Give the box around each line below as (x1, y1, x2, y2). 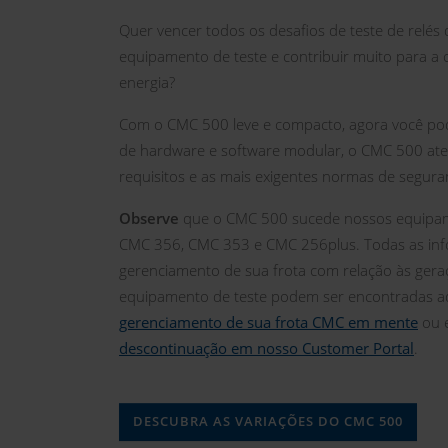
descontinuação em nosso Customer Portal (119, 338, 414, 359)
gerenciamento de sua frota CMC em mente (119, 312, 418, 333)
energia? (119, 72, 175, 93)
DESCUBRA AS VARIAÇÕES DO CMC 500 (133, 413, 403, 431)
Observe (119, 208, 183, 229)
